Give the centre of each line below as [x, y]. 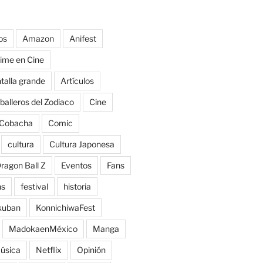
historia [77, 187]
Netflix [48, 250]
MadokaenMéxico [43, 229]
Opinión [91, 250]
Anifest [82, 39]
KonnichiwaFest [65, 208]
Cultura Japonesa [82, 144]
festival [34, 187]
